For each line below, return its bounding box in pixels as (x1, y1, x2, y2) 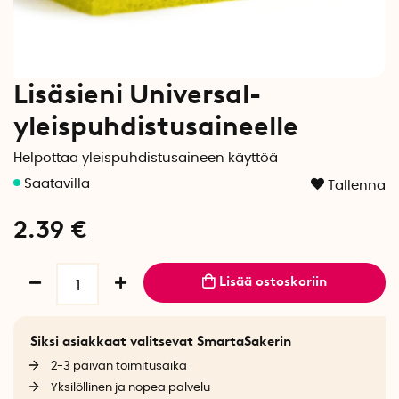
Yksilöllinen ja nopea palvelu (50, 381, 210, 395)
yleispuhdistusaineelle (13, 110, 298, 142)
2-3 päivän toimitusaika (50, 360, 187, 373)
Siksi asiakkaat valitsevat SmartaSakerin (29, 332, 291, 349)
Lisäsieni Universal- (13, 77, 261, 110)
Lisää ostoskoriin (219, 273, 328, 289)
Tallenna (328, 179, 386, 192)
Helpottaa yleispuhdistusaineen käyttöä (13, 151, 278, 165)
